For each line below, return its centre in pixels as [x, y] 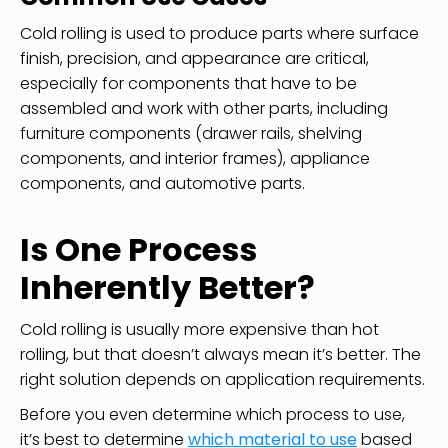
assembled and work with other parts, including [204, 108]
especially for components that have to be [188, 83]
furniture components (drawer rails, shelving [191, 133]
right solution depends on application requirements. [222, 379]
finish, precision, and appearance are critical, [194, 58]
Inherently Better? [167, 287]
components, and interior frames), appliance [195, 158]
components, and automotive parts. [162, 183]
